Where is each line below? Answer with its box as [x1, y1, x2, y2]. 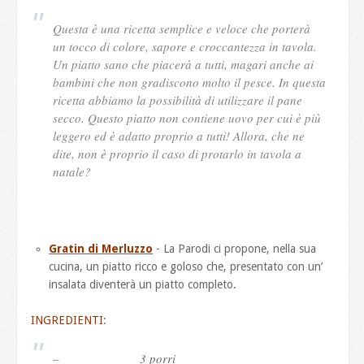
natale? [53, 162, 92, 180]
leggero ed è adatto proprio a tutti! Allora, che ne [53, 127, 305, 144]
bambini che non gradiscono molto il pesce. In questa [53, 73, 327, 90]
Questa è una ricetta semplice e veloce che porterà [53, 19, 315, 37]
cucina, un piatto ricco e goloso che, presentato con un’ [49, 259, 323, 273]
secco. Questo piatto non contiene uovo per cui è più [53, 109, 322, 126]
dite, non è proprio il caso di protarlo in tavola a [53, 145, 302, 162]
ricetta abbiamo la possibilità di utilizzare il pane [53, 91, 303, 108]
